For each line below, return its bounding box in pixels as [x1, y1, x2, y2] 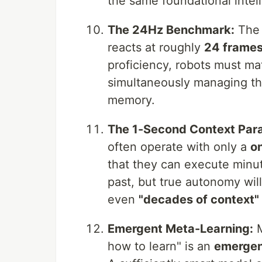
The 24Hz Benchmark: [108, 23, 235, 37]
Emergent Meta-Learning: [108, 222, 253, 236]
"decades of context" [139, 192, 259, 206]
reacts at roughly [108, 40, 204, 54]
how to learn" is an [108, 239, 214, 253]
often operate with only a [108, 140, 250, 154]
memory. [108, 93, 155, 107]
